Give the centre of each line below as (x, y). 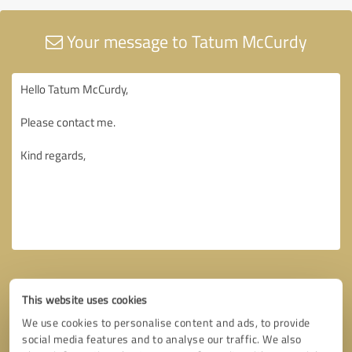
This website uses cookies (85, 300)
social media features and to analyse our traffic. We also (162, 339)
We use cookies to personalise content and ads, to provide (166, 323)
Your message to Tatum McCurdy (185, 41)
